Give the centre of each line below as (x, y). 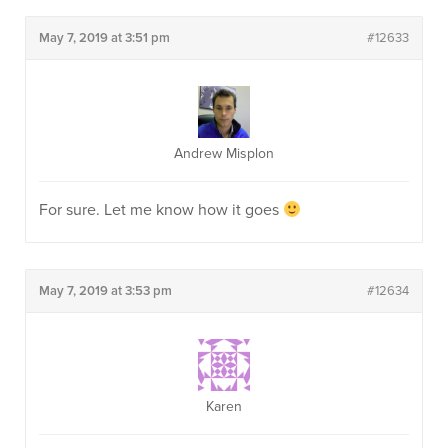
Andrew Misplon (224, 153)
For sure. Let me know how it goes (161, 210)
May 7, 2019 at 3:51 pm (104, 38)
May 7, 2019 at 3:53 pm (105, 291)
